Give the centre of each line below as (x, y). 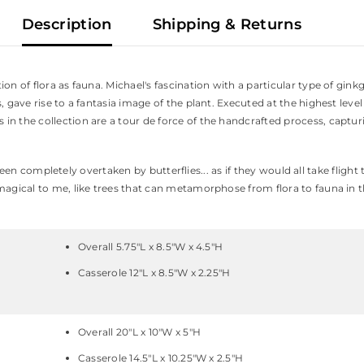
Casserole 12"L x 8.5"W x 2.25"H (154, 273)
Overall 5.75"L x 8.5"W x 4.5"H (151, 247)
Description (67, 25)
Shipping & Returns (227, 25)
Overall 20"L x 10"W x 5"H (139, 332)
